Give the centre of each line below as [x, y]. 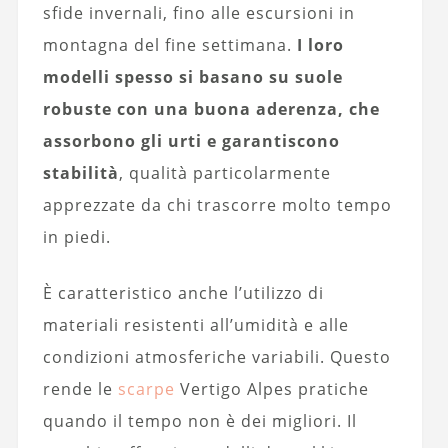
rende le [80, 389]
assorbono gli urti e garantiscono [191, 141]
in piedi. [76, 237]
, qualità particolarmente [224, 173]
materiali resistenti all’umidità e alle [195, 325]
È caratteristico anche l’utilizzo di [183, 293]
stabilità [80, 173]
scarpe [146, 389]
